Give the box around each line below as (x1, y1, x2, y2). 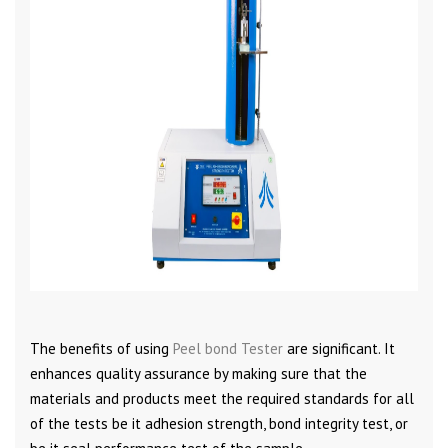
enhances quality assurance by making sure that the (30, 363, 367, 383)
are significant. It (283, 338, 395, 358)
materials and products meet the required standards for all (30, 388, 414, 408)
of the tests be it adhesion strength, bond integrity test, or (30, 413, 408, 433)
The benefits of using (30, 338, 173, 358)
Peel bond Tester (173, 338, 283, 358)
